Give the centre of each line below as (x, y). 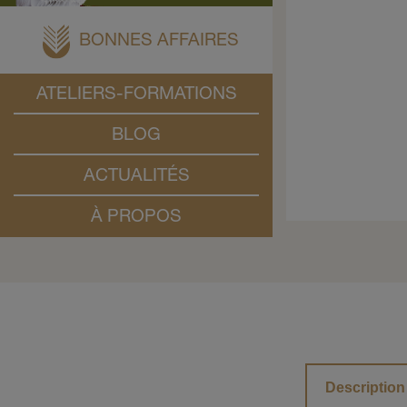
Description (365, 387)
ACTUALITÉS (136, 178)
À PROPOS (136, 218)
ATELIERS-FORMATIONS (136, 96)
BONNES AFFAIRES (159, 41)
